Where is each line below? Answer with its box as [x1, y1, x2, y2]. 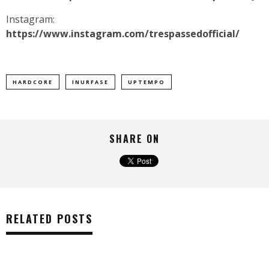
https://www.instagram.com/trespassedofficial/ [6, 27, 240, 41]
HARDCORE [13, 78, 53, 86]
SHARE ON [109, 131, 160, 147]
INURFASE [72, 78, 109, 86]
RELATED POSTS [6, 211, 92, 227]
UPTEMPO [128, 78, 165, 86]
